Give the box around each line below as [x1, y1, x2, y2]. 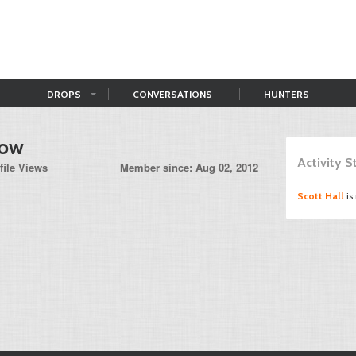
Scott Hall [297, 190, 344, 202]
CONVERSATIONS [133, 88, 212, 100]
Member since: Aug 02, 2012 [120, 160, 258, 175]
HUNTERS [264, 88, 309, 100]
